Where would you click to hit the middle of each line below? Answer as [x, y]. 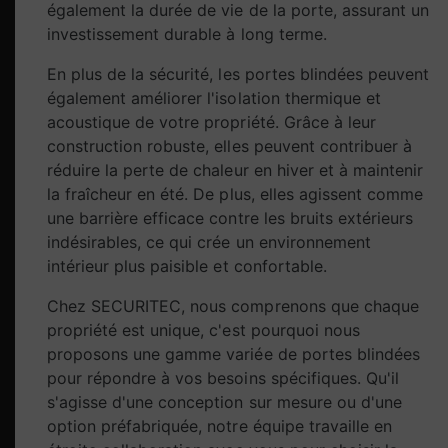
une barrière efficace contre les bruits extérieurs [230, 218]
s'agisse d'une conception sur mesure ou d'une [224, 402]
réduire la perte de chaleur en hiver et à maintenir [235, 170]
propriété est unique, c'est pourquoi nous [203, 330]
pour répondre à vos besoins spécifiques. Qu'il [223, 378]
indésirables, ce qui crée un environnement [209, 242]
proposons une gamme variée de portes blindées [233, 354]
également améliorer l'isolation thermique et [214, 98]
